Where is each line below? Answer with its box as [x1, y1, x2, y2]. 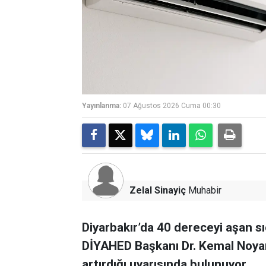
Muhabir [186, 184, 221, 196]
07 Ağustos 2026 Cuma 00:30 [123, 101, 221, 110]
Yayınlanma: [82, 101, 121, 110]
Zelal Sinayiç [129, 184, 186, 196]
